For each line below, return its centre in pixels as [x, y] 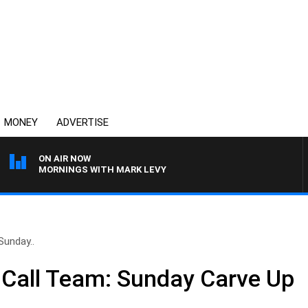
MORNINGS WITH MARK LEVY [102, 169]
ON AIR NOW [65, 158]
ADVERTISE [82, 122]
